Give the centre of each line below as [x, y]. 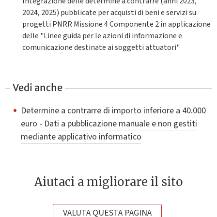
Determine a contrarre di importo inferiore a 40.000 [113, 111]
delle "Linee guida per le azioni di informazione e [102, 36]
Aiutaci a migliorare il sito [108, 182]
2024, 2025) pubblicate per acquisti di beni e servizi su [109, 13]
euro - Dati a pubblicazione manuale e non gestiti [109, 124]
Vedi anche [38, 87]
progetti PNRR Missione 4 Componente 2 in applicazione [116, 24]
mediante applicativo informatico [81, 137]
